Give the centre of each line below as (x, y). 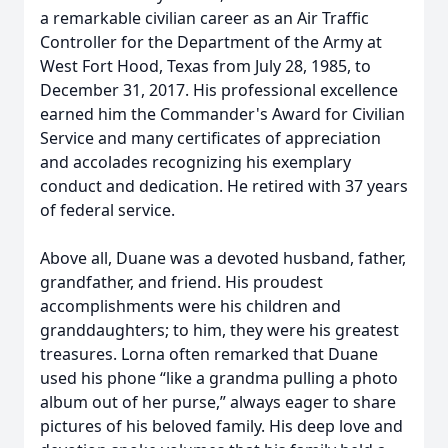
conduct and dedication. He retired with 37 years (224, 186)
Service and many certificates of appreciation (210, 138)
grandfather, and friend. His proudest (181, 282)
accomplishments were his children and (190, 306)
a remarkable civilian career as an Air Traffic (204, 18)
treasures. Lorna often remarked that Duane (209, 354)
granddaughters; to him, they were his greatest (219, 330)
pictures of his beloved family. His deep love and (221, 426)
